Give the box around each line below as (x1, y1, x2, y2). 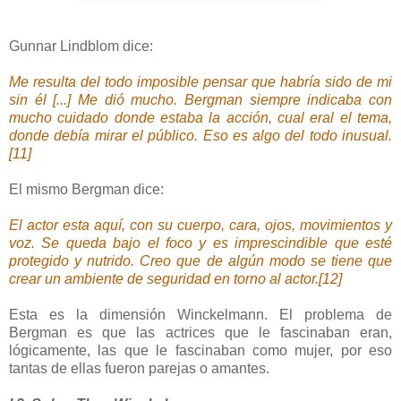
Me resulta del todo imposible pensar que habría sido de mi (9, 74, 392, 90)
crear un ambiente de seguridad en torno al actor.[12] (9, 271, 342, 287)
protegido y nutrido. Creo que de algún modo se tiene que (9, 253, 392, 269)
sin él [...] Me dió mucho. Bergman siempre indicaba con (9, 92, 392, 108)
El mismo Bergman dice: (9, 182, 164, 198)
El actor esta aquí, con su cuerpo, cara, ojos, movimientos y (9, 218, 392, 234)
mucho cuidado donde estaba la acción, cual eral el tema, (9, 110, 392, 126)
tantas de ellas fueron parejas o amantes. (9, 361, 269, 377)
